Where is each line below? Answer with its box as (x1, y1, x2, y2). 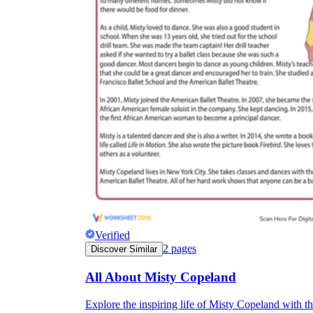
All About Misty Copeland (85, 270, 236, 285)
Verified (95, 229, 130, 242)
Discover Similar (91, 244, 157, 255)
